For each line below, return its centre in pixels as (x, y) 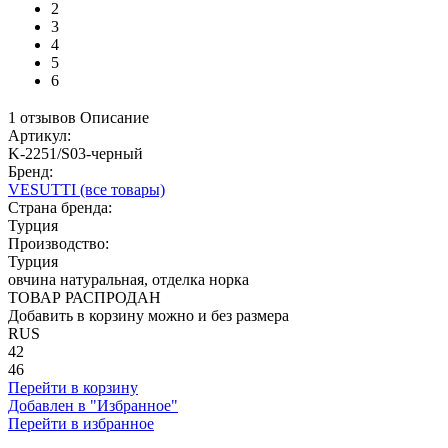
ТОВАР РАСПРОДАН (84, 297)
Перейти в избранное (81, 423)
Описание (114, 117)
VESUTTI (42, 189)
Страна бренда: (60, 207)
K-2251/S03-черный (75, 153)
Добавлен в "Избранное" (93, 405)
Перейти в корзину (73, 387)
